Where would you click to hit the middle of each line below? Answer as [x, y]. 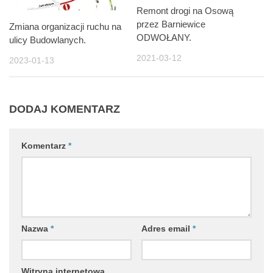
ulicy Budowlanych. [48, 40]
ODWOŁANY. [164, 38]
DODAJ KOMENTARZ [65, 109]
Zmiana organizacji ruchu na [65, 26]
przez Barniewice [171, 24]
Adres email [167, 228]
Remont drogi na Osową [185, 11]
